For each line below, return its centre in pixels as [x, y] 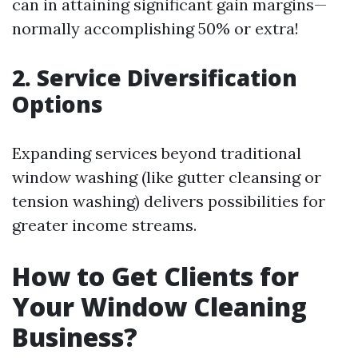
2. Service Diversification [155, 78]
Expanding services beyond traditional [157, 153]
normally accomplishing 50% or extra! [155, 28]
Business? [75, 337]
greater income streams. [104, 225]
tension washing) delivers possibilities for [169, 201]
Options [58, 104]
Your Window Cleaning [159, 306]
